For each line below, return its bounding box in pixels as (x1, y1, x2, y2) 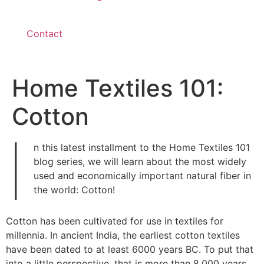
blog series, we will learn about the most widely (34, 155, 247, 167)
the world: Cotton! (34, 183, 115, 196)
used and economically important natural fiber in (34, 169, 252, 181)
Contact (27, 27, 62, 39)
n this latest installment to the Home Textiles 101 (34, 141, 250, 153)
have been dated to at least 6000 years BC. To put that (6, 243, 253, 256)
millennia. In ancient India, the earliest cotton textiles (6, 229, 240, 242)
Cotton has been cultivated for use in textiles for (6, 215, 223, 227)
